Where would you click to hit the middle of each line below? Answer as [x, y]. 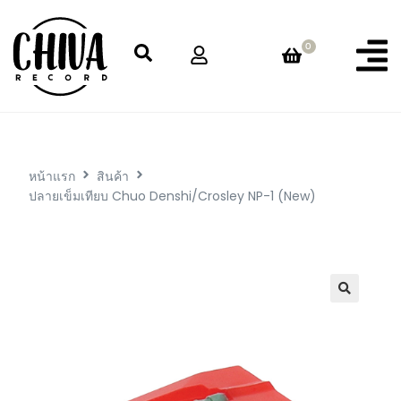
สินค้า [113, 176]
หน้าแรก [52, 176]
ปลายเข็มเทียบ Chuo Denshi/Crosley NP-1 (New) [173, 196]
